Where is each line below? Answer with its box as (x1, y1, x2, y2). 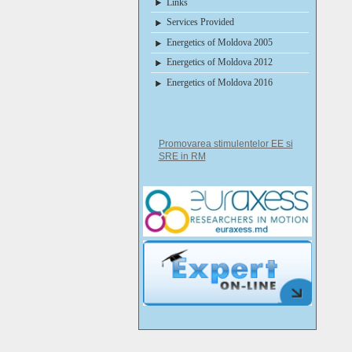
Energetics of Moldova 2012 (166, 57, 273, 68)
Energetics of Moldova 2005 (166, 36, 273, 48)
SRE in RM (158, 150, 206, 162)
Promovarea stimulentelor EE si (158, 137, 293, 149)
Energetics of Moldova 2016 (166, 76, 273, 88)
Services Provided (166, 16, 234, 28)
